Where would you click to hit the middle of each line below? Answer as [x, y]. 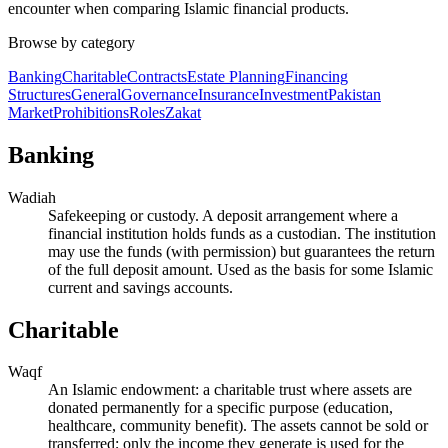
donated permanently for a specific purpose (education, [220, 408]
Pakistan [354, 94]
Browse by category [71, 42]
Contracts [157, 76]
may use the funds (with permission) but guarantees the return [241, 251]
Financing [316, 76]
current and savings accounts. [140, 287]
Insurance [228, 94]
